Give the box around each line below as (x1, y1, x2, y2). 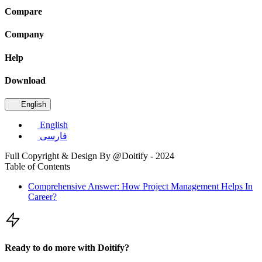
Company (5, 29, 44, 40)
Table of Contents (5, 161, 70, 172)
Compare (5, 6, 42, 17)
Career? (28, 192, 57, 202)
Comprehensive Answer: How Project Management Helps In (28, 181, 253, 192)
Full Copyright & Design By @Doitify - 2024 (5, 151, 174, 161)
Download (5, 75, 46, 85)
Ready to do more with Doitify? (5, 243, 129, 253)
